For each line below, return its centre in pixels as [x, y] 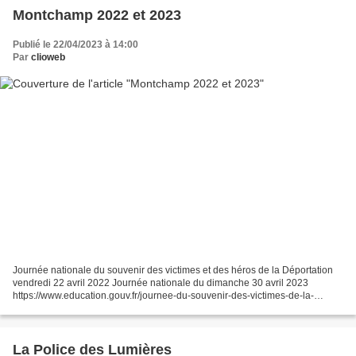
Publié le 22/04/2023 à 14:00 [75, 45]
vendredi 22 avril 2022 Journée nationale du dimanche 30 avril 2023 [161, 282]
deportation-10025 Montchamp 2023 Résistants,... [120, 308]
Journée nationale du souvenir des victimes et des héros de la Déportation [173, 270]
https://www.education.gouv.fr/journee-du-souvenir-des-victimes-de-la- [163, 295]
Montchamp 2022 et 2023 [97, 15]
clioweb [48, 58]
